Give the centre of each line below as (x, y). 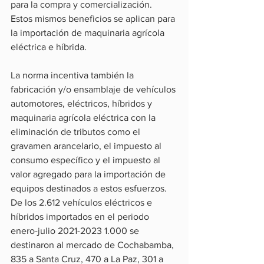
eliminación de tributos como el (77, 132)
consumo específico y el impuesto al (87, 160)
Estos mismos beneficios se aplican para (94, 19)
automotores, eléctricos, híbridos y (82, 103)
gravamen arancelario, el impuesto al (87, 146)
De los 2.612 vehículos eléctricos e (82, 202)
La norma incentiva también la (73, 75)
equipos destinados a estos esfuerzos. (89, 188)
